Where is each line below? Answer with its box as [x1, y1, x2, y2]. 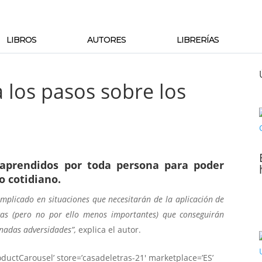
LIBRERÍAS [176, 35, 219, 45]
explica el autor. [78, 224, 142, 236]
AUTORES [87, 35, 126, 45]
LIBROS [6, 35, 37, 45]
